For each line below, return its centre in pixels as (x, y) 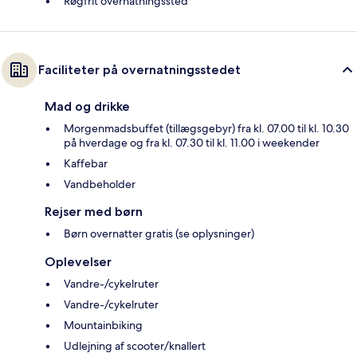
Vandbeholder (100, 184)
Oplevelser (78, 262)
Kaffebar (86, 164)
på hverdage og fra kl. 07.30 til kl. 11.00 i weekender (192, 143)
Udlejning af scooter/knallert (135, 346)
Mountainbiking (103, 326)
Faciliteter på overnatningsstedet (139, 70)
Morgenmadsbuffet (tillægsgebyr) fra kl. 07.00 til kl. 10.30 (206, 129)
